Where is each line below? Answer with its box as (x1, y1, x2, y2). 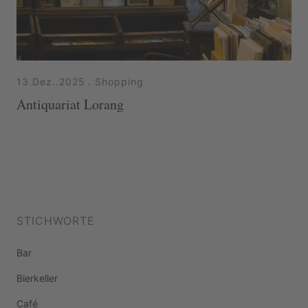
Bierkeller (16, 272, 58, 284)
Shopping (95, 75, 144, 87)
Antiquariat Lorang (16, 94, 124, 113)
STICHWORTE (16, 214, 95, 228)
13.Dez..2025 (16, 75, 85, 87)
